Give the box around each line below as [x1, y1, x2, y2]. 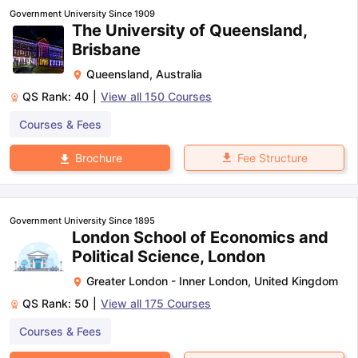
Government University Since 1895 [10, 215, 155, 226]
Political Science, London [72, 247, 265, 266]
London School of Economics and [72, 228, 328, 247]
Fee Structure [237, 150, 308, 165]
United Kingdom [254, 274, 338, 288]
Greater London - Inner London [86, 274, 248, 288]
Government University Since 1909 [10, 7, 155, 19]
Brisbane [72, 39, 141, 59]
